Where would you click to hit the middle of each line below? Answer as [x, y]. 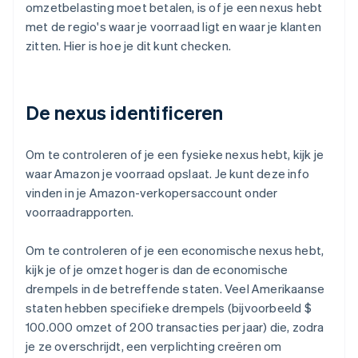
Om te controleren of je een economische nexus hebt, [175, 251]
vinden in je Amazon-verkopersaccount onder [152, 193]
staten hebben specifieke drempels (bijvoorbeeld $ [169, 308]
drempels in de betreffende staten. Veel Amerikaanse [175, 289]
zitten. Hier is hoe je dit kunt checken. [128, 46]
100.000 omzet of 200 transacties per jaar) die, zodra [175, 327]
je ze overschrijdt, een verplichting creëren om [154, 346]
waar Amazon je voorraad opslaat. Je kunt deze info [168, 174]
